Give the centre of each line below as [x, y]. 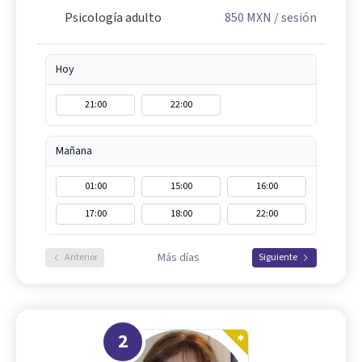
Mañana [74, 151]
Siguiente [278, 257]
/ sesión [294, 18]
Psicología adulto [113, 18]
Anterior [81, 257]
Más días [178, 258]
